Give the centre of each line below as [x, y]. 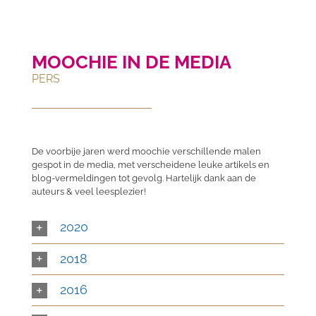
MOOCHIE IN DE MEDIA [131, 62]
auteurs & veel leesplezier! [89, 192]
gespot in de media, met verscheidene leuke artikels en [150, 165]
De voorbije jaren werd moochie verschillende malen [146, 152]
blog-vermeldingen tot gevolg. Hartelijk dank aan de [144, 178]
